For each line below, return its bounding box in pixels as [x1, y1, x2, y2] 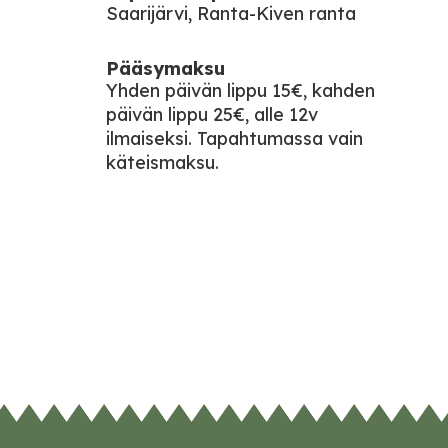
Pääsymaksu [106, 57, 225, 80]
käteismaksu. [106, 151, 219, 174]
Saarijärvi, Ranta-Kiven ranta [106, 2, 356, 25]
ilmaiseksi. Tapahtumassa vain [106, 127, 363, 150]
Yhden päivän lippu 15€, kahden [106, 79, 375, 102]
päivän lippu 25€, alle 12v [106, 103, 318, 126]
